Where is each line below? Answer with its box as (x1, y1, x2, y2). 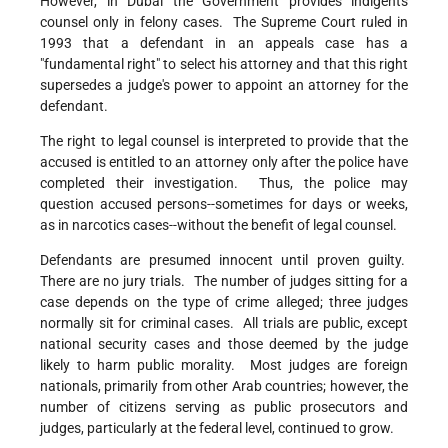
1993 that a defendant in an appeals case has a (40, 35, 408, 52)
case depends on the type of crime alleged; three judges (40, 294, 408, 311)
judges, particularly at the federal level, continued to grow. (40, 420, 394, 437)
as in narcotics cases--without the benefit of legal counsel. (40, 217, 397, 234)
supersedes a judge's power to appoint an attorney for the (40, 77, 408, 94)
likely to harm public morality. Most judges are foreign (40, 357, 408, 374)
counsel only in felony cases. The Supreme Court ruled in (40, 14, 408, 31)
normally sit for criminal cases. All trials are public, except (40, 315, 408, 332)
